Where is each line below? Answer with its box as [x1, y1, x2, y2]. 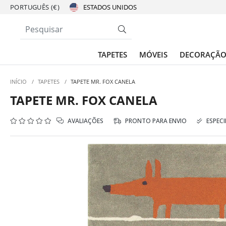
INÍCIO [10, 78, 27, 85]
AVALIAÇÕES [66, 117, 103, 125]
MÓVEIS [139, 49, 167, 60]
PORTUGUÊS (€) [10, 2, 60, 12]
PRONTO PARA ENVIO [124, 117, 187, 125]
